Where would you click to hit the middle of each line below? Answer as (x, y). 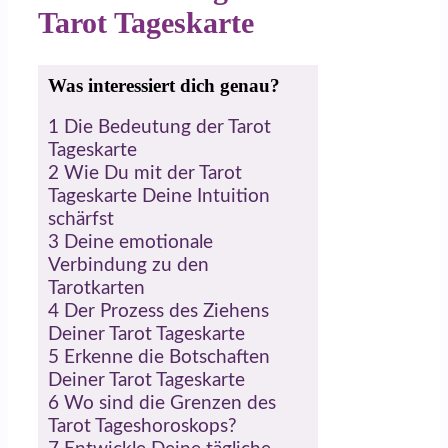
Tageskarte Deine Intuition (159, 197)
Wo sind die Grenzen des (167, 404)
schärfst (81, 220)
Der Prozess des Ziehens (164, 312)
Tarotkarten (96, 289)
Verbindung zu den (128, 266)
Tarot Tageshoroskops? (142, 427)
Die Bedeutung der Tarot (165, 128)
